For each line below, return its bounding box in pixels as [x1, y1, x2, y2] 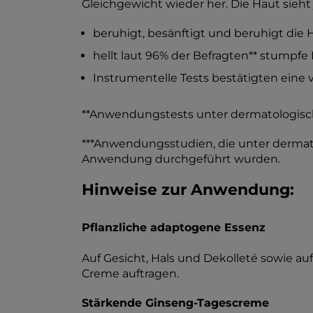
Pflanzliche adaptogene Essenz [82, 221, 265, 234]
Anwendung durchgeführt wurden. [82, 152, 280, 166]
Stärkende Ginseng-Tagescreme [82, 296, 269, 310]
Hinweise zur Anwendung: [82, 180, 294, 199]
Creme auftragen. [82, 267, 179, 280]
